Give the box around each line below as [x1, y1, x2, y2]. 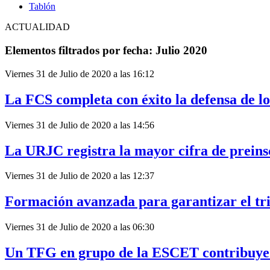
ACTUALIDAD [5, 22, 70, 33]
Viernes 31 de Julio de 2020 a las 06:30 [5, 222, 154, 233]
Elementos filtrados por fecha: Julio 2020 [5, 44, 207, 57]
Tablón [29, 1, 55, 12]
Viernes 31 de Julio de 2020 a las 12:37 [5, 171, 154, 181]
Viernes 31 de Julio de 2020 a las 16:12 [5, 68, 154, 79]
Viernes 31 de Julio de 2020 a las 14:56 [5, 119, 154, 130]
